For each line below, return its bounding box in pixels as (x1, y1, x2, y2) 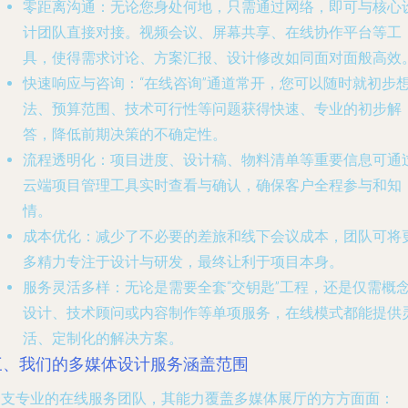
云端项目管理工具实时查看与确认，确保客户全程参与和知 (23, 177, 402, 194)
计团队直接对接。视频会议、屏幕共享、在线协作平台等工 (23, 24, 402, 41)
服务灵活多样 (23, 279, 110, 296)
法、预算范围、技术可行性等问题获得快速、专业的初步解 (23, 100, 402, 117)
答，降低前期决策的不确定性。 (23, 126, 227, 143)
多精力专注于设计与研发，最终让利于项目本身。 (23, 253, 343, 270)
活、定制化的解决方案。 (23, 330, 183, 347)
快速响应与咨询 (23, 75, 125, 92)
